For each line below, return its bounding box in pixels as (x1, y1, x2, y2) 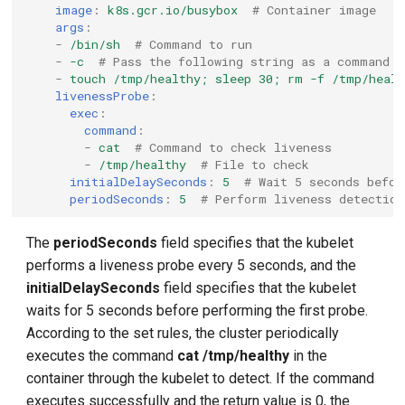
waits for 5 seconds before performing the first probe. (26, 302, 369, 319)
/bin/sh (70, 35, 121, 52)
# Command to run (135, 35, 253, 52)
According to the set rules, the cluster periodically (26, 325, 340, 342)
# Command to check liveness (135, 138, 333, 155)
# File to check (201, 155, 310, 173)
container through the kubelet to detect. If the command (26, 370, 375, 387)
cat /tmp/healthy (177, 347, 290, 364)
